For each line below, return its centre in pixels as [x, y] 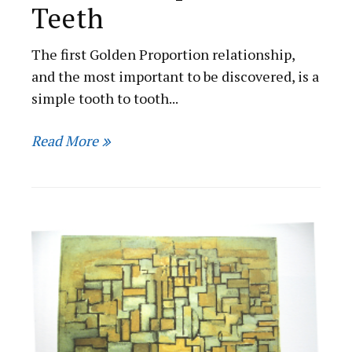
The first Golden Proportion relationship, [163, 55]
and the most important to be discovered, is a [176, 77]
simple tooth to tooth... [105, 99]
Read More [65, 140]
